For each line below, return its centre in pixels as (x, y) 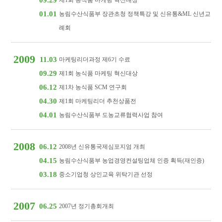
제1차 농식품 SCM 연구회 (93, 87)
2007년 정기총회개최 (87, 206)
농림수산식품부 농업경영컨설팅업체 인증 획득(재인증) (132, 161)
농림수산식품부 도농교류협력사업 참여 (111, 115)
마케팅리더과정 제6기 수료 (95, 59)
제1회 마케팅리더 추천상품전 (98, 101)
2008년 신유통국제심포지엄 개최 (102, 147)
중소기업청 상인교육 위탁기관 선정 (106, 174)
